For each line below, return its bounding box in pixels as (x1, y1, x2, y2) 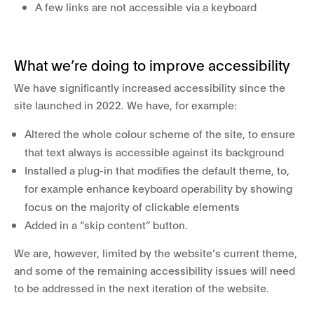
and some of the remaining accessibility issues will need (14, 263, 295, 277)
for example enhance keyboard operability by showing (25, 181, 292, 195)
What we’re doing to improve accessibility (14, 55, 290, 74)
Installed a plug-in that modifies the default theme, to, (25, 163, 289, 177)
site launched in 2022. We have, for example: (14, 97, 237, 111)
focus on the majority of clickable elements (25, 199, 240, 213)
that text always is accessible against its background (25, 144, 284, 158)
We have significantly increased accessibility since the (14, 80, 285, 94)
